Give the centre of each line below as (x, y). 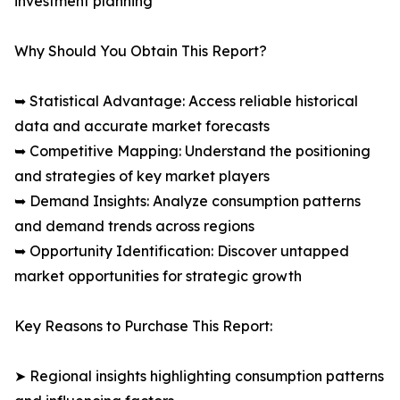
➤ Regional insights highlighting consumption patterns (199, 376)
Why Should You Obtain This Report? (141, 51)
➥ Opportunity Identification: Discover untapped (182, 251)
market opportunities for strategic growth (158, 276)
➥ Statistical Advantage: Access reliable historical (186, 101)
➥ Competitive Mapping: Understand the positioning (192, 151)
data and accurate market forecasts (142, 126)
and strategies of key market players (142, 176)
